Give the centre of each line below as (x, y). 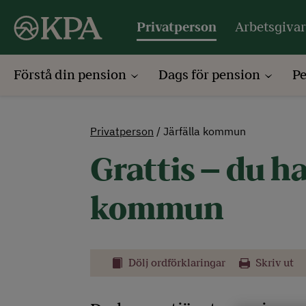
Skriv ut (275, 263)
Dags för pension (211, 75)
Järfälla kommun (205, 131)
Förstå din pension (71, 75)
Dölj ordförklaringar (177, 263)
